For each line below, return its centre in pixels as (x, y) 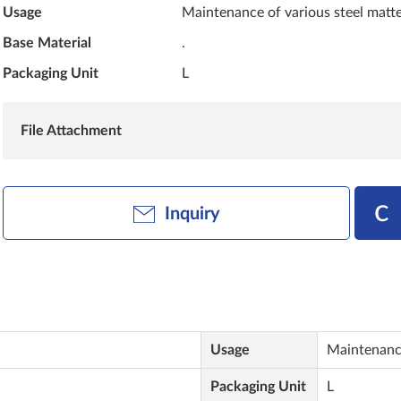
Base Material (47, 43)
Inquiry (192, 214)
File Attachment (72, 131)
